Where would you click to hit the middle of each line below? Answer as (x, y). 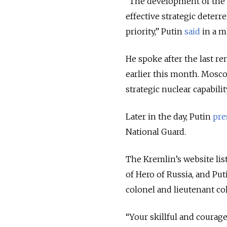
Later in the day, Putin (168, 117)
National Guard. (156, 132)
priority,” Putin (154, 32)
